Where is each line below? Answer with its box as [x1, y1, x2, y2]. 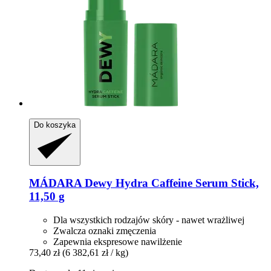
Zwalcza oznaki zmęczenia [53, 226, 156, 237]
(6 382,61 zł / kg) [62, 247, 128, 258]
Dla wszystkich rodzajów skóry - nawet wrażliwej [53, 215, 244, 226]
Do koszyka [34, 120, 76, 129]
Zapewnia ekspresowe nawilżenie [53, 237, 182, 247]
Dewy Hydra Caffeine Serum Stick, [82, 177, 259, 190]
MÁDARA [29, 177, 82, 190]
